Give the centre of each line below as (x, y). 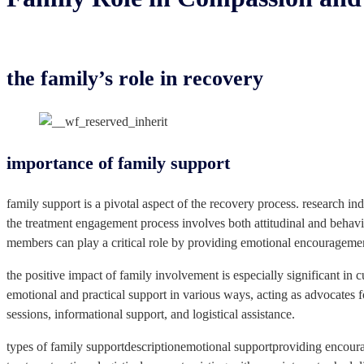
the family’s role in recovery (135, 79)
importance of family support (118, 163)
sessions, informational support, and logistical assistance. (151, 314)
